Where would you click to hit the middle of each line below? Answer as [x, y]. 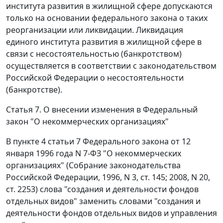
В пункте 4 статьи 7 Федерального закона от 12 [98, 141]
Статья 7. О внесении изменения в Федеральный [102, 109]
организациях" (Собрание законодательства [93, 165]
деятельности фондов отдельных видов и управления [111, 213]
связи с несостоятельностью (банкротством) [94, 54]
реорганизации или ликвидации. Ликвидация [95, 30]
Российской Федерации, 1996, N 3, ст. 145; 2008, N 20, [108, 177]
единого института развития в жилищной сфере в [104, 42]
